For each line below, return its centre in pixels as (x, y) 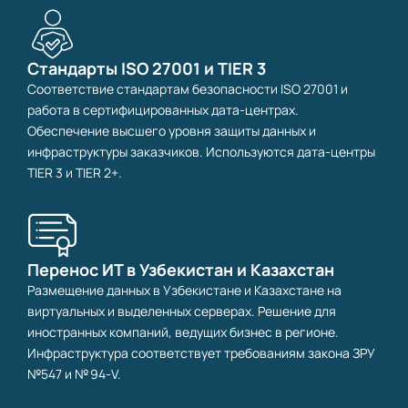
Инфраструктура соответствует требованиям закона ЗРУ (201, 353)
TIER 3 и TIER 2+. (75, 173)
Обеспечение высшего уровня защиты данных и (172, 131)
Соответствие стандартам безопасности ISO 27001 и (188, 89)
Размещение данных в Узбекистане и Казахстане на (184, 291)
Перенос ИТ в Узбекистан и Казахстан (181, 270)
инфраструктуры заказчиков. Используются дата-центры (201, 152)
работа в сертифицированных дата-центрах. (163, 110)
